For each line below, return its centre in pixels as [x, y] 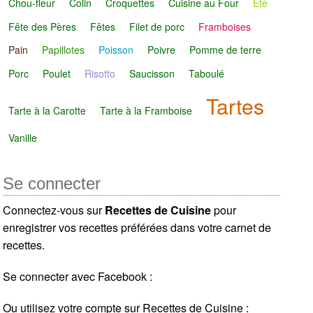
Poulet [57, 74]
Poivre [162, 50]
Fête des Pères [43, 26]
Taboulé [207, 74]
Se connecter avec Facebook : [78, 277]
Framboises [225, 26]
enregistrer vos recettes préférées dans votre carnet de [137, 228]
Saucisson [152, 74]
